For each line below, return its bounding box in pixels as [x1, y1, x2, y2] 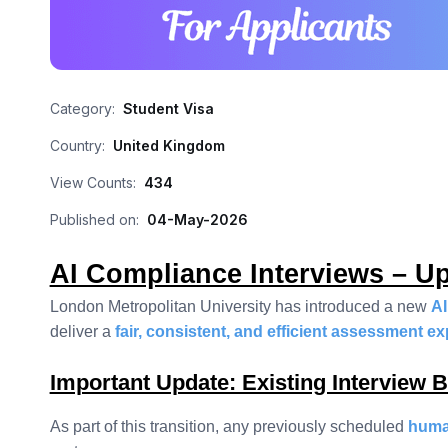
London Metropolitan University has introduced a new [49, 298, 431, 315]
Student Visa [122, 100, 214, 117]
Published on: [49, 211, 139, 228]
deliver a [49, 323, 115, 340]
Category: [49, 100, 115, 117]
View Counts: [49, 174, 136, 191]
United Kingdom [112, 137, 225, 154]
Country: [49, 137, 105, 154]
